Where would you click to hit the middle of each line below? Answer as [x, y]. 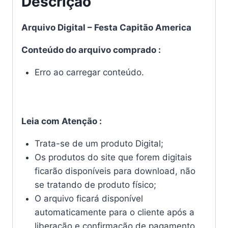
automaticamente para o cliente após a [114, 212]
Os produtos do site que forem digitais [113, 158]
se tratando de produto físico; [95, 185]
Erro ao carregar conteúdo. [89, 72]
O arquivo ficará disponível [89, 199]
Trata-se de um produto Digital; [99, 144]
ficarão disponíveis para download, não [115, 171]
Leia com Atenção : [62, 121]
